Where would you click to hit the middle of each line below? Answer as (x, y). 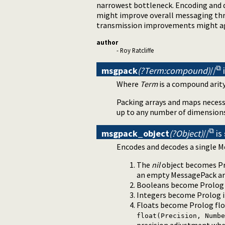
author (107, 42)
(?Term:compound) (174, 71)
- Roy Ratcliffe (135, 50)
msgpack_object (135, 134)
